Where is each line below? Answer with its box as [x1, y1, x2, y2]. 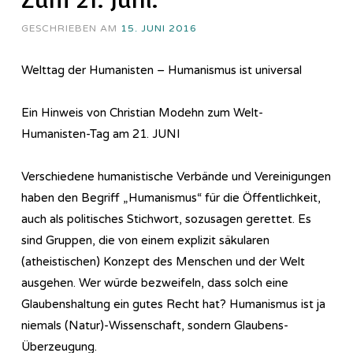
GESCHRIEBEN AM [21, 22, 121, 34]
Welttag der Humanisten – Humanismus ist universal [21, 62, 302, 77]
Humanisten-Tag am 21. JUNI [21, 126, 180, 141]
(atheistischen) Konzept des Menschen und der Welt [21, 254, 305, 269]
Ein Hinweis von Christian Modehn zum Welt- [21, 105, 263, 120]
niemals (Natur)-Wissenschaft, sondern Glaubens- [21, 318, 288, 333]
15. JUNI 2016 [121, 22, 197, 34]
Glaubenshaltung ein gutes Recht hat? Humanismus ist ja [21, 296, 325, 311]
